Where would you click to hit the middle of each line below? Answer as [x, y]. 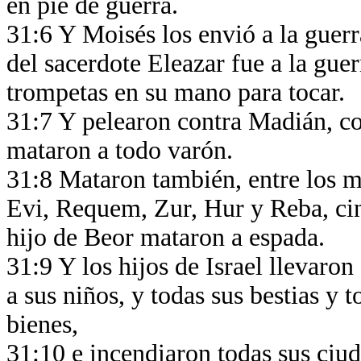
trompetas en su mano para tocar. [179, 92]
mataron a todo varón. [123, 150]
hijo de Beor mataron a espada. [169, 237]
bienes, [46, 324]
